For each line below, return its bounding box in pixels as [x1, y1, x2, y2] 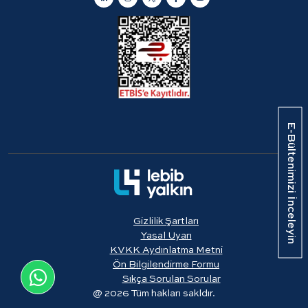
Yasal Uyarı [140, 230, 192, 241]
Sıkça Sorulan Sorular [122, 274, 221, 284]
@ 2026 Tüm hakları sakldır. [93, 288, 215, 298]
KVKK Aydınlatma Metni [109, 245, 223, 255]
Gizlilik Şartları [133, 216, 199, 226]
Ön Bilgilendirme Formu [113, 259, 219, 269]
